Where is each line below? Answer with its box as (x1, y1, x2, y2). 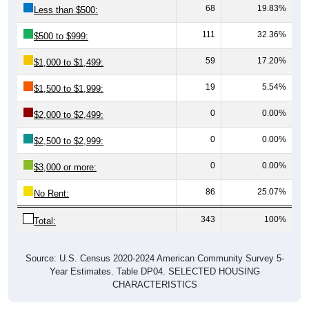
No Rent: (34, 188, 69, 199)
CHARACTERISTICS (112, 279, 197, 290)
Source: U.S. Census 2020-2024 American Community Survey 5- (25, 252, 284, 263)
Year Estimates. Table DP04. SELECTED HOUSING (49, 266, 260, 277)
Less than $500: (34, 4, 98, 15)
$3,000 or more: (34, 161, 97, 172)
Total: (34, 215, 56, 226)
